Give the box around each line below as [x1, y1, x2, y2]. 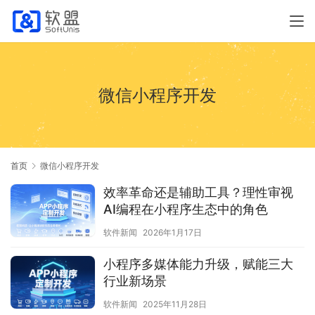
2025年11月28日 [143, 299, 207, 310]
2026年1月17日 [143, 227, 202, 238]
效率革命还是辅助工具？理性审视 [103, 185, 293, 200]
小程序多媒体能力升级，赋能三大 [103, 257, 293, 272]
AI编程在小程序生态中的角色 [103, 202, 268, 217]
